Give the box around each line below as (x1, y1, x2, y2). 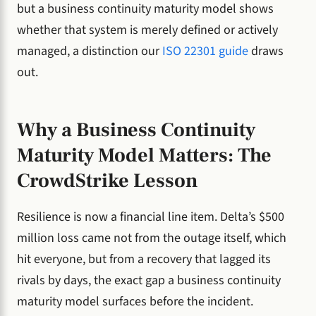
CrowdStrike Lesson (17, 167, 197, 193)
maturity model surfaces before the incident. (17, 293, 253, 311)
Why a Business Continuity (17, 116, 255, 142)
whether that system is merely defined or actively (17, 21, 278, 39)
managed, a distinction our (17, 42, 162, 61)
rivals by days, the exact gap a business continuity (17, 272, 281, 290)
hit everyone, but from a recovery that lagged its (17, 250, 271, 269)
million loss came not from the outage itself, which (17, 229, 286, 248)
